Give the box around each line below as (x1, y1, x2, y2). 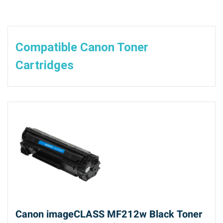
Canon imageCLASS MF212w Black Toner (15, 207, 202, 222)
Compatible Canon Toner (15, 40, 148, 54)
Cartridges (15, 58, 74, 72)
